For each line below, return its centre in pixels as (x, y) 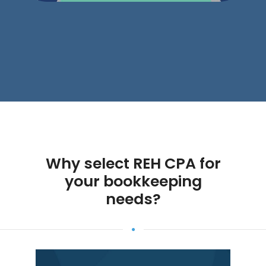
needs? (133, 199)
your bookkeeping (133, 181)
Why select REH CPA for (133, 164)
